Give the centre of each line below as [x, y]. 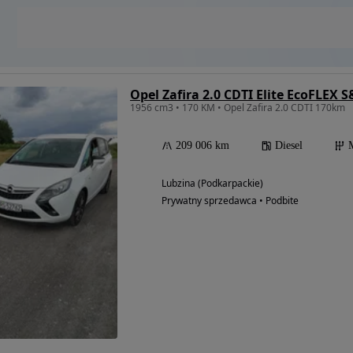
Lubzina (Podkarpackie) [212, 184]
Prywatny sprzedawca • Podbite [230, 201]
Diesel [289, 146]
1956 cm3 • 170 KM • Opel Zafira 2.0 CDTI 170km [238, 108]
